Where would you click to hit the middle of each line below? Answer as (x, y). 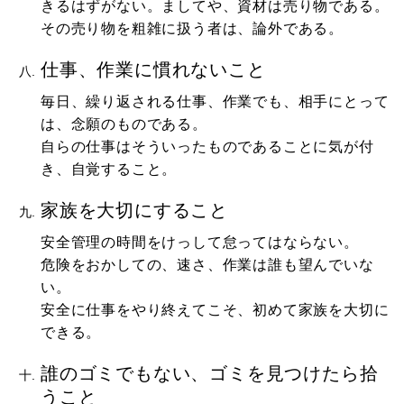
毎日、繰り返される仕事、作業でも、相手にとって (215, 101)
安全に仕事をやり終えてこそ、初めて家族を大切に (215, 309)
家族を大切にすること (134, 210)
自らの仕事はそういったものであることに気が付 (207, 146)
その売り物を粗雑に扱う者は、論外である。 (192, 28)
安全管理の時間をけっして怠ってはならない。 (200, 242)
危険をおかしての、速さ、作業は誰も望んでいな (207, 264)
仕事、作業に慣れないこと (153, 69)
